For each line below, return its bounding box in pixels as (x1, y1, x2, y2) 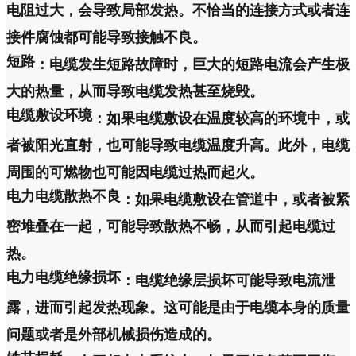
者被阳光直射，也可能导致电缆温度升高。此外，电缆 (6, 137, 350, 153)
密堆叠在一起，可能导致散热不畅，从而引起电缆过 (6, 219, 335, 234)
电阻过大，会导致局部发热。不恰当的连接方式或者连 (6, 2, 350, 18)
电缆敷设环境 (6, 107, 92, 123)
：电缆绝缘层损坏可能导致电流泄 (121, 273, 335, 288)
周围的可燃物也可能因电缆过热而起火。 (6, 164, 264, 180)
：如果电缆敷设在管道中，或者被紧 (121, 192, 350, 207)
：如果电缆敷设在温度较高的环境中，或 (92, 110, 350, 126)
